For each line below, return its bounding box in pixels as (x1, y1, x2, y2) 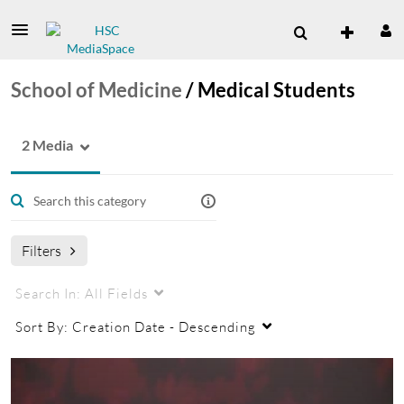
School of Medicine (11, 78, 182, 102)
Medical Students (197, 78, 355, 102)
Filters (22, 242, 61, 259)
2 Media (22, 136, 73, 153)
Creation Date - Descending (72, 318, 256, 335)
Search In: (15, 285, 85, 301)
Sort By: (15, 318, 72, 335)
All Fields (85, 285, 148, 301)
